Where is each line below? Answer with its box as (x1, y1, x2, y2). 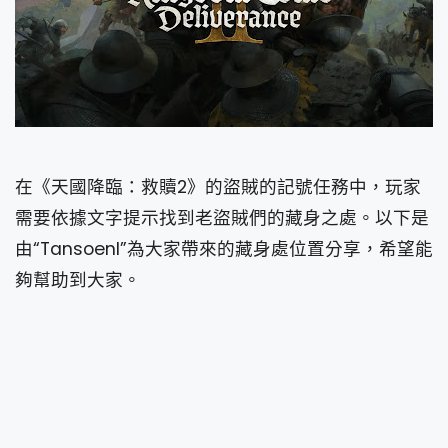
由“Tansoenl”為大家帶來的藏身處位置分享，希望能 (15, 236, 433, 261)
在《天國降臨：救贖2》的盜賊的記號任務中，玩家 (15, 174, 421, 199)
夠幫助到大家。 (15, 267, 141, 292)
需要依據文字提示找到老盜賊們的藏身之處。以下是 (15, 205, 429, 230)
